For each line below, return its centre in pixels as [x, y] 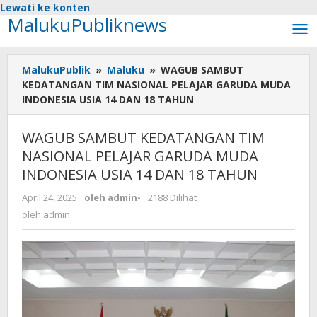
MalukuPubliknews [87, 25]
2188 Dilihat [172, 197]
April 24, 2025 [50, 197]
